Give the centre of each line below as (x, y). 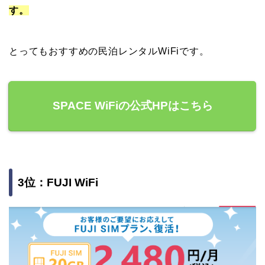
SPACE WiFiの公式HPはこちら (132, 105)
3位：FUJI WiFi (58, 183)
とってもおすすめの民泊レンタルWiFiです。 (109, 51)
